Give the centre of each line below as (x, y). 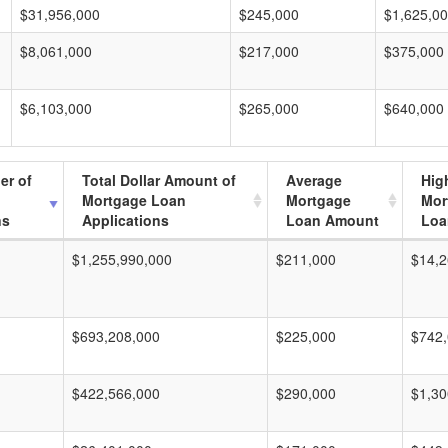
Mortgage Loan (134, 200)
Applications (125, 220)
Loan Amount (332, 220)
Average (314, 180)
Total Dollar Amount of (159, 180)
